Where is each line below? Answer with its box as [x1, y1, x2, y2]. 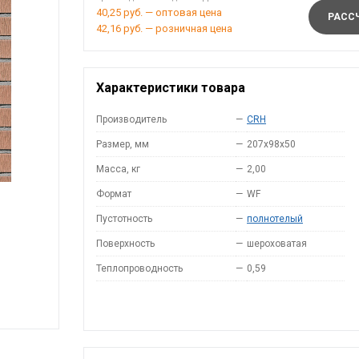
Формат [96, 188, 131, 200]
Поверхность [96, 238, 155, 249]
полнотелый [247, 213, 303, 224]
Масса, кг [96, 163, 140, 175]
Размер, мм [96, 139, 149, 150]
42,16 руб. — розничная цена [96, 22, 232, 34]
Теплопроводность [96, 263, 183, 274]
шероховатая [247, 238, 307, 249]
